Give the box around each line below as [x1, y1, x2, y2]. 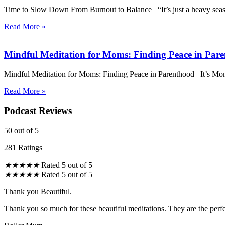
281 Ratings [4, 143, 42, 152]
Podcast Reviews [4, 105, 72, 116]
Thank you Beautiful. [4, 187, 72, 196]
